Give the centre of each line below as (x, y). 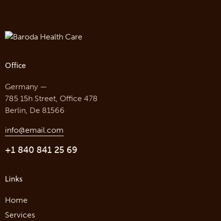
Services (20, 215)
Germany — (26, 86)
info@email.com (34, 130)
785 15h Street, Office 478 (51, 98)
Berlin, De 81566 (35, 110)
